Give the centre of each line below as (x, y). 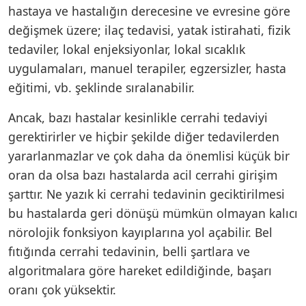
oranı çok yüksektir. (64, 289)
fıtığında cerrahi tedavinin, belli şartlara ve (129, 251)
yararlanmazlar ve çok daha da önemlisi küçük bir (149, 155)
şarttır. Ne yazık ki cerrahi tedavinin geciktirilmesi (147, 194)
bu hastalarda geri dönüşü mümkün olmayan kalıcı (153, 213)
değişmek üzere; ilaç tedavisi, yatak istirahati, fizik (149, 30)
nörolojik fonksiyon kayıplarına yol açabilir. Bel (140, 232)
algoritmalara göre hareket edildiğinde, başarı (140, 270)
